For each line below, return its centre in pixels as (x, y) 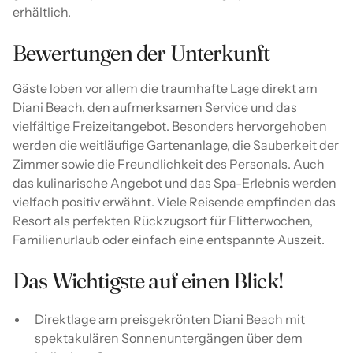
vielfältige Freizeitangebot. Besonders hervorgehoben (170, 126)
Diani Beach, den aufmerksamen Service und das (155, 107)
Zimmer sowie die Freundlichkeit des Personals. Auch (169, 163)
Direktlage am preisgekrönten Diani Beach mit (170, 319)
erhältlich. (42, 11)
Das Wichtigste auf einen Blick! (148, 280)
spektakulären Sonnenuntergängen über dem (169, 338)
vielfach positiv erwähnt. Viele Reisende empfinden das (174, 201)
